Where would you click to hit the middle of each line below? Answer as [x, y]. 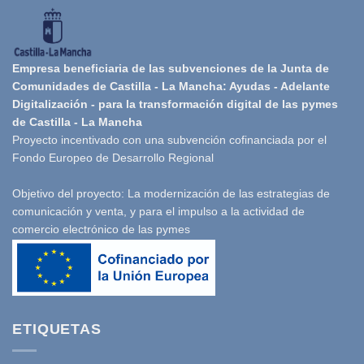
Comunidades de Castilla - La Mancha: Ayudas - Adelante [171, 87]
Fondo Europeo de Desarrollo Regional [113, 158]
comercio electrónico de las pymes [101, 230]
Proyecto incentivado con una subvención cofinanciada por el [169, 140]
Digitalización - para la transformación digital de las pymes [175, 104]
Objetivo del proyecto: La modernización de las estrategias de [171, 194]
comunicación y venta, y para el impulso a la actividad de [158, 212]
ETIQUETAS [57, 329]
